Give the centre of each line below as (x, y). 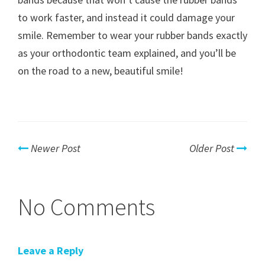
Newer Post (56, 148)
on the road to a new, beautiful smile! (101, 71)
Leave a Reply (51, 251)
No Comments (86, 207)
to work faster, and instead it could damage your (126, 17)
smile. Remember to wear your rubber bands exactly (132, 35)
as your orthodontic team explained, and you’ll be (127, 53)
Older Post (212, 148)
